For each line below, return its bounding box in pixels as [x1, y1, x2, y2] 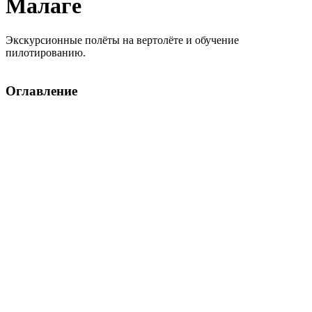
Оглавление [6, 83, 77, 98]
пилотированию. [6, 46, 86, 58]
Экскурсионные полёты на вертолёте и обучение [6, 33, 239, 46]
